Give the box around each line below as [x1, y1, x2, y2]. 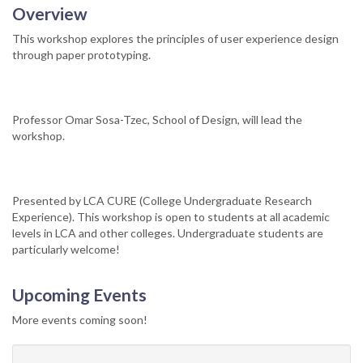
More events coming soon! [12, 312, 147, 327]
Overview [12, 2, 88, 23]
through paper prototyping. [12, 47, 151, 62]
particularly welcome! [12, 241, 120, 256]
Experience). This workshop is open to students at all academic [12, 209, 330, 224]
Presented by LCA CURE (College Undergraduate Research [12, 193, 312, 207]
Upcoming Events [12, 284, 147, 305]
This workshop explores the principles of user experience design [12, 31, 339, 45]
